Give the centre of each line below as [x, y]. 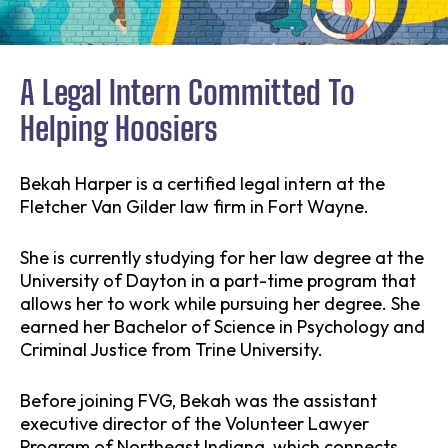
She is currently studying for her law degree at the [222, 258]
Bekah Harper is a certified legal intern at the [202, 184]
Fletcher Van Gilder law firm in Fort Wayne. [194, 207]
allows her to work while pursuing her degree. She [220, 304]
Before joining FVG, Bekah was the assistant [198, 401]
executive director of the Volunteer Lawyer [194, 424]
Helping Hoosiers [119, 129]
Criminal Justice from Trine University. [171, 350]
